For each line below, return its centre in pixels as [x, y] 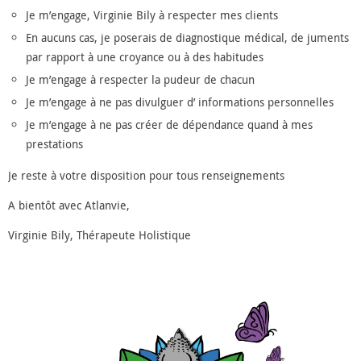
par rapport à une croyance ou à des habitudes [144, 56]
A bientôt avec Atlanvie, [69, 205]
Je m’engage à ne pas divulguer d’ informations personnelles [179, 102]
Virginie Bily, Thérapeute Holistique [100, 234]
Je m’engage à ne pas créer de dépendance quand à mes [169, 124]
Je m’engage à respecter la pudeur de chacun [140, 79]
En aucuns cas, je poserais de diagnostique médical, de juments [187, 37]
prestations [54, 143]
